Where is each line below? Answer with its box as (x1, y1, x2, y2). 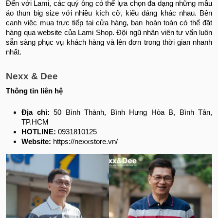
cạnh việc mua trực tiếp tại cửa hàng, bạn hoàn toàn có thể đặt (6, 18, 212, 27)
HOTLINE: (21, 127, 58, 136)
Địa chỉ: (21, 108, 50, 116)
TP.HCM (21, 118, 49, 126)
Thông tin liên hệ (6, 87, 63, 95)
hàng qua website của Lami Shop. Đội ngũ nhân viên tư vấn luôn (6, 28, 212, 36)
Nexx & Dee (6, 71, 58, 81)
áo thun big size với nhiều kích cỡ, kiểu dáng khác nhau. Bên (6, 9, 212, 17)
